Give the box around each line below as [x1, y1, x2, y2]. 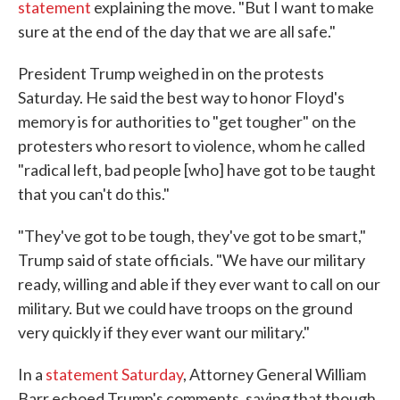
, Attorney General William [183, 364, 366, 385]
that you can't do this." [18, 184, 170, 204]
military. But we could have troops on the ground [18, 298, 353, 319]
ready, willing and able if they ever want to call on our [18, 274, 380, 295]
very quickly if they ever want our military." [18, 322, 310, 343]
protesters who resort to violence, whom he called [18, 136, 365, 156]
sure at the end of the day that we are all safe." [18, 21, 336, 42]
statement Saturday [46, 364, 183, 385]
